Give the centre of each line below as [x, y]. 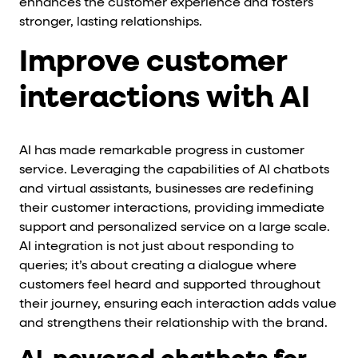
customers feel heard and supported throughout [170, 286]
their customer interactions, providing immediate [172, 209]
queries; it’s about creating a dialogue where [158, 267]
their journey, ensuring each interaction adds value [178, 305]
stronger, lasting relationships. [111, 22]
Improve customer [153, 62]
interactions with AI [165, 98]
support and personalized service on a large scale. [175, 228]
